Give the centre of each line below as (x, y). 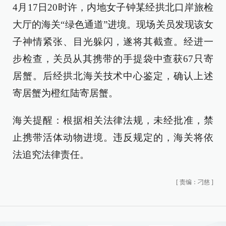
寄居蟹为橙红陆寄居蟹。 (65, 93)
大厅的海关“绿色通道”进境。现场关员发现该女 (113, 24)
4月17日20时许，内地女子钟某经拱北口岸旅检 (113, 7)
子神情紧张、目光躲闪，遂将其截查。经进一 (113, 42)
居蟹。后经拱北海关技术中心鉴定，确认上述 (113, 76)
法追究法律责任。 (51, 155)
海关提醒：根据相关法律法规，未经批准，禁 (113, 120)
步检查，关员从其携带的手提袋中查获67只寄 (113, 59)
